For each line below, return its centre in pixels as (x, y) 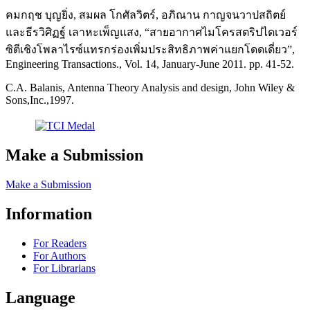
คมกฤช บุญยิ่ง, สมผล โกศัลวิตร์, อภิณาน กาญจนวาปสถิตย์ (146, 15)
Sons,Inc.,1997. (40, 100)
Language (40, 297)
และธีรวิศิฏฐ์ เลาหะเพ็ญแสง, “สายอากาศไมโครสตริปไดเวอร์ (152, 32)
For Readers (60, 243)
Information (49, 213)
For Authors (60, 255)
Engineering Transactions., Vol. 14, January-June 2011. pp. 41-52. (150, 64)
